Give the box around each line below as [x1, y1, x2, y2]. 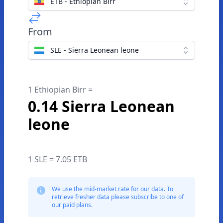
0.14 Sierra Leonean [28, 96, 175, 116]
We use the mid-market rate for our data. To [52, 185, 173, 193]
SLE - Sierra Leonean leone [50, 45, 139, 55]
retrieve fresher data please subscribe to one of [52, 193, 184, 201]
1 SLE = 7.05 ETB [28, 154, 87, 165]
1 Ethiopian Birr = [28, 84, 93, 95]
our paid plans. [52, 201, 93, 209]
